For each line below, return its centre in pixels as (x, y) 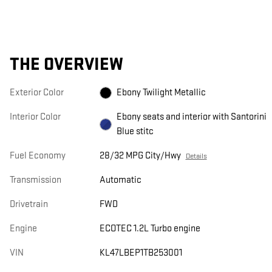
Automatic (120, 180)
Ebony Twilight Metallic (161, 93)
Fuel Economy (38, 156)
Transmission (36, 180)
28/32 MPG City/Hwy (140, 156)
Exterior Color (37, 93)
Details (196, 156)
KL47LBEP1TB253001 (141, 253)
